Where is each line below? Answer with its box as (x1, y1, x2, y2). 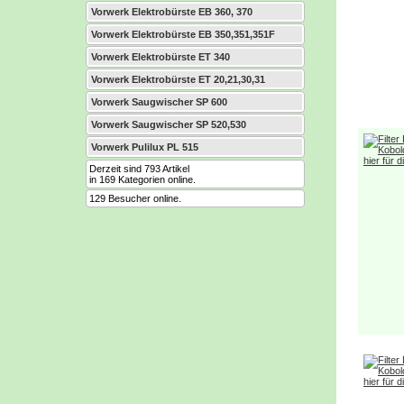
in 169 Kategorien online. (89, 174, 196, 185)
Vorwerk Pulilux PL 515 (91, 142, 198, 152)
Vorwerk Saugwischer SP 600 (91, 96, 227, 107)
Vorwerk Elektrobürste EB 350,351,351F (91, 29, 275, 40)
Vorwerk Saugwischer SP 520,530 (91, 119, 246, 130)
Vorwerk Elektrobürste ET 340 (91, 51, 230, 62)
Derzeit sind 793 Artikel (89, 163, 189, 174)
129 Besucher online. (89, 193, 181, 204)
